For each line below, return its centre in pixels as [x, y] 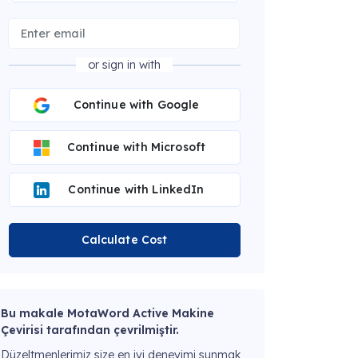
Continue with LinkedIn [136, 190]
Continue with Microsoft [136, 147]
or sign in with [124, 65]
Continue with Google [136, 105]
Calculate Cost [124, 240]
